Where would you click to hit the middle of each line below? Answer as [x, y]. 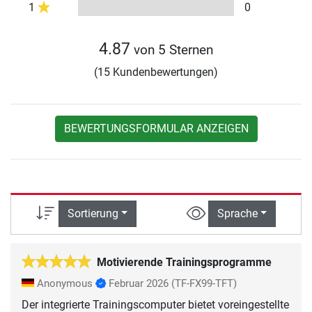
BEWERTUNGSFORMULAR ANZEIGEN [156, 129]
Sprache [237, 214]
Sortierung [93, 214]
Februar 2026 [139, 283]
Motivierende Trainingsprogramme [184, 262]
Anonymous [65, 283]
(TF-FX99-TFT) [204, 283]
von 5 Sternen [172, 50]
